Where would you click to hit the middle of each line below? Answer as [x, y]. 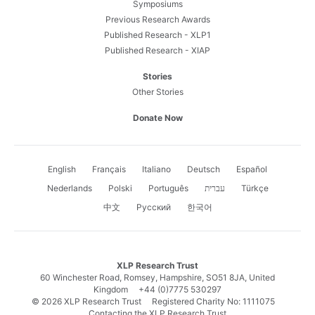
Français [109, 169]
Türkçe [255, 188]
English [62, 169]
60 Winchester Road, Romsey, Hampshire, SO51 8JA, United [157, 277]
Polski [120, 188]
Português [168, 188]
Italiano [156, 169]
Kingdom [116, 289]
